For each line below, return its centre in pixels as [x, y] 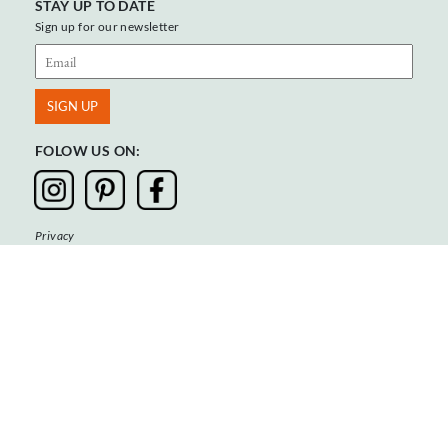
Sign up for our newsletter [107, 27]
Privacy [55, 236]
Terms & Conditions [86, 255]
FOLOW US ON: [88, 151]
